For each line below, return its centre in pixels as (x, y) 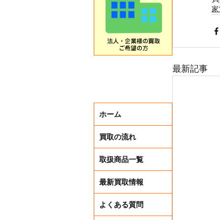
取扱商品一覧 (121, 159)
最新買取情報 (121, 182)
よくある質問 (121, 205)
